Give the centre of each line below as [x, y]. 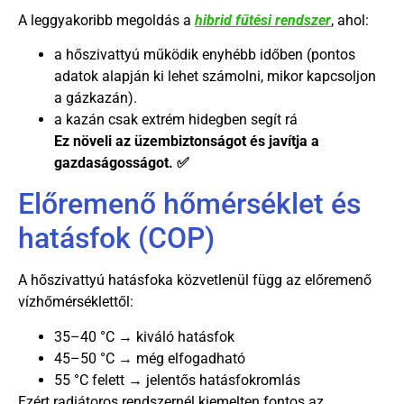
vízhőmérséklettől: [76, 302]
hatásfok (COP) [116, 239]
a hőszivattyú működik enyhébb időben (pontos [205, 54]
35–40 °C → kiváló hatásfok [144, 336]
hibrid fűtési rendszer [263, 20]
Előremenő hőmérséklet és [189, 204]
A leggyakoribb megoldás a [106, 20]
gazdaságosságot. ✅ [122, 162]
